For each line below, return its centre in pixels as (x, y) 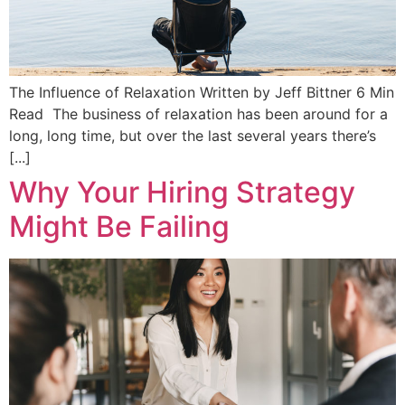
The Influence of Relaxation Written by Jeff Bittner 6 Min (202, 93)
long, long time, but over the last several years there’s (193, 136)
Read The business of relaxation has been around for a (198, 114)
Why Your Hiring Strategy (182, 193)
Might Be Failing (119, 227)
